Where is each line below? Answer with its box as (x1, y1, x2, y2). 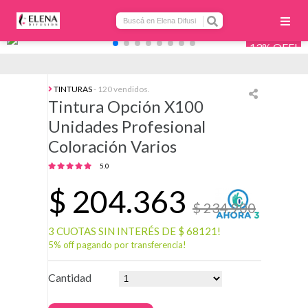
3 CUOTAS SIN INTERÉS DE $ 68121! (48, 225, 221, 237)
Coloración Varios (48, 136, 177, 156)
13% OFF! (250, 41, 298, 54)
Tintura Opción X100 (48, 96, 203, 116)
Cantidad (48, 271, 91, 284)
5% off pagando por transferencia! (48, 239, 186, 250)
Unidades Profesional (48, 116, 206, 136)
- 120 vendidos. (93, 84, 150, 94)
